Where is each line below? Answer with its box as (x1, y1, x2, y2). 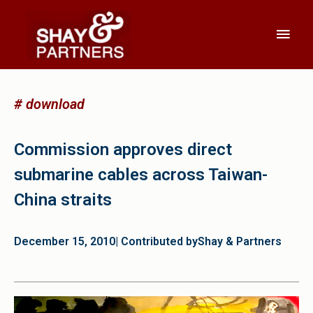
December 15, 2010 (14, 235, 115, 249)
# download (14, 96, 85, 113)
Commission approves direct (14, 140, 232, 160)
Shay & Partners (198, 235, 282, 249)
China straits (14, 190, 112, 210)
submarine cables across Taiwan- (14, 165, 268, 185)
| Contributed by (115, 235, 198, 249)
